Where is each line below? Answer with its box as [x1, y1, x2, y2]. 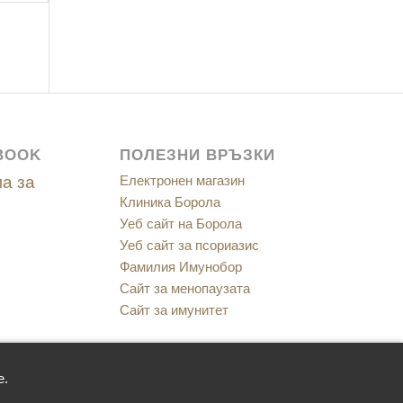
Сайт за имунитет [119, 302, 228, 318]
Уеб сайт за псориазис [119, 237, 259, 254]
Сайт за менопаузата [119, 281, 250, 297]
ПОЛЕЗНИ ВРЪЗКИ [119, 147, 275, 164]
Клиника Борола [119, 194, 220, 210]
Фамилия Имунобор [119, 259, 242, 275]
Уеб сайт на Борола [119, 216, 242, 232]
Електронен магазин [119, 173, 245, 189]
